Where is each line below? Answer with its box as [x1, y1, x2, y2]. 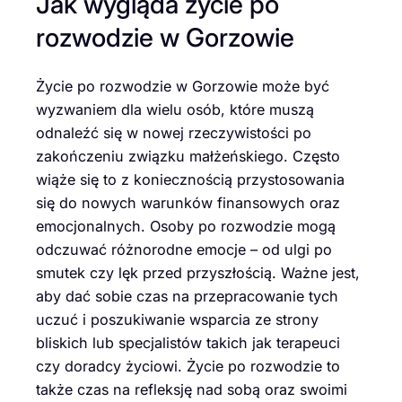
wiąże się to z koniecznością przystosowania [36, 170, 345, 189]
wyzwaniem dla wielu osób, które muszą [36, 100, 314, 119]
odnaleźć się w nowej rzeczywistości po [36, 124, 311, 143]
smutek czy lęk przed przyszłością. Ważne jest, [36, 264, 360, 283]
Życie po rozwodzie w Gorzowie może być [36, 77, 329, 96]
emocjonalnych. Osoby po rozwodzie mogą [36, 217, 336, 236]
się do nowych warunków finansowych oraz [36, 194, 340, 213]
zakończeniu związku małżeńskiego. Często [36, 147, 340, 166]
